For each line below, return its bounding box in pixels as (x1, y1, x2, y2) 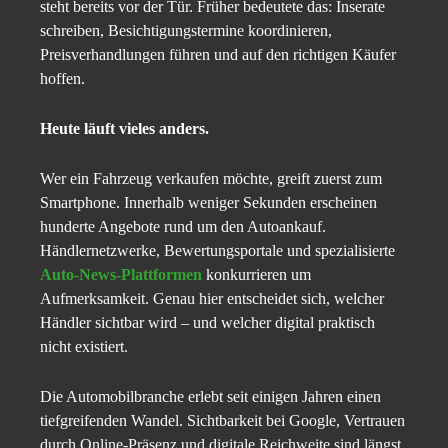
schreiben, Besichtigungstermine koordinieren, (40, 22, 332, 40)
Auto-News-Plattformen (40, 266, 202, 284)
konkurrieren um (202, 266, 311, 284)
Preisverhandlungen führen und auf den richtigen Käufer (40, 46, 396, 64)
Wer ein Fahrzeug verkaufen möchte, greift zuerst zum (40, 170, 382, 188)
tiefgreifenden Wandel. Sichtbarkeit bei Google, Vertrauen (40, 412, 405, 430)
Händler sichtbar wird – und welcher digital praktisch (40, 314, 375, 332)
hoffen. (40, 70, 85, 88)
